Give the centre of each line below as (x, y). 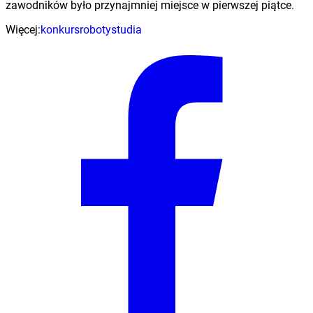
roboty (95, 29)
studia (126, 29)
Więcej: (23, 29)
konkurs (60, 29)
